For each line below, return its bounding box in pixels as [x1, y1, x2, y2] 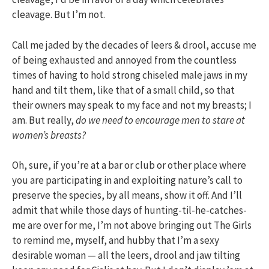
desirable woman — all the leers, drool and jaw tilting [12, 249, 240, 262]
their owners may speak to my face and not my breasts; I [12, 98, 252, 112]
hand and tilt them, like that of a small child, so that [12, 83, 235, 97]
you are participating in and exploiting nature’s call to [12, 174, 243, 187]
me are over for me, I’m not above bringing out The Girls [12, 219, 252, 232]
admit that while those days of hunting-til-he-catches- [12, 204, 247, 217]
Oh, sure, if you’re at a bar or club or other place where [12, 159, 246, 172]
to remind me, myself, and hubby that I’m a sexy [12, 234, 219, 247]
